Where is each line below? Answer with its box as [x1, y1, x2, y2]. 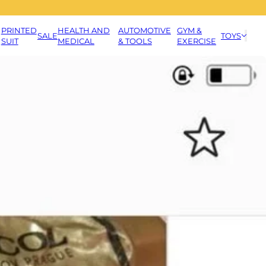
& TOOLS [118, 36, 152, 46]
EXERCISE [177, 36, 217, 46]
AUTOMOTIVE [118, 26, 171, 35]
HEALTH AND [57, 26, 110, 35]
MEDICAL [57, 36, 94, 46]
